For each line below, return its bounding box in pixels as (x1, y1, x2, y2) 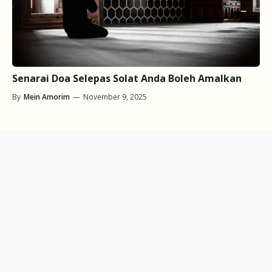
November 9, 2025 (83, 92, 147, 103)
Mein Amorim (24, 92, 70, 103)
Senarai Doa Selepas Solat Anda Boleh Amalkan (12, 72, 242, 86)
